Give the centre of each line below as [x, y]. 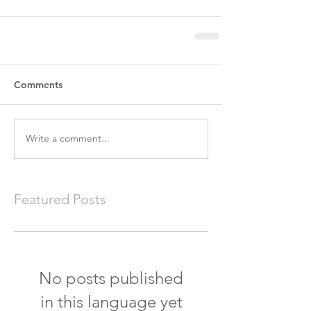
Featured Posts [60, 199]
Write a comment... [68, 138]
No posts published [111, 278]
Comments [38, 84]
